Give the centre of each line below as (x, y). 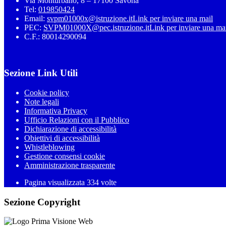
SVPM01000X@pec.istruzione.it (96, 27)
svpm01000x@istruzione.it (90, 18)
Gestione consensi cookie (65, 156)
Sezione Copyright (42, 202)
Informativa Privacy (56, 111)
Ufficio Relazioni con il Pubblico (77, 120)
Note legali (42, 102)
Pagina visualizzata (55, 182)
